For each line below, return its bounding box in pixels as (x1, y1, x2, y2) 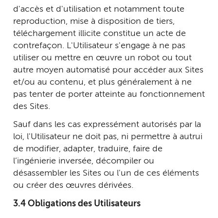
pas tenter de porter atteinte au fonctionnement (13, 90, 205, 99)
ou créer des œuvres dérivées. (13, 181, 133, 190)
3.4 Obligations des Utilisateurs (13, 199, 141, 208)
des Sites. (13, 102, 50, 111)
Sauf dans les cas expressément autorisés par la (13, 120, 201, 129)
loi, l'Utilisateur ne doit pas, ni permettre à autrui (13, 132, 202, 141)
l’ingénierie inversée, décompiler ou (13, 157, 154, 165)
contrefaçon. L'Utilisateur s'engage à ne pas (13, 41, 185, 50)
